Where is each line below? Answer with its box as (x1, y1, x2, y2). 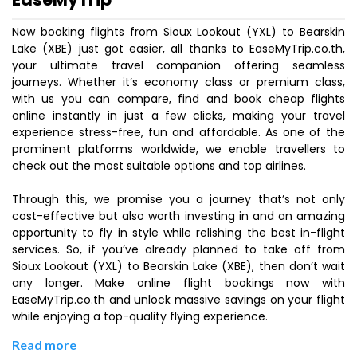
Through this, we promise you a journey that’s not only (12, 191, 345, 207)
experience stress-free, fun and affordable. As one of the (12, 124, 345, 140)
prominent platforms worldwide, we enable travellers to (12, 141, 345, 157)
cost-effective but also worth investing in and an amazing (12, 208, 345, 224)
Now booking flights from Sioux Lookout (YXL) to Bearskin (12, 24, 345, 40)
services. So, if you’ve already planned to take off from (12, 241, 345, 257)
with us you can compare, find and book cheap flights (12, 91, 345, 107)
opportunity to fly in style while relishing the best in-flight (12, 225, 345, 241)
